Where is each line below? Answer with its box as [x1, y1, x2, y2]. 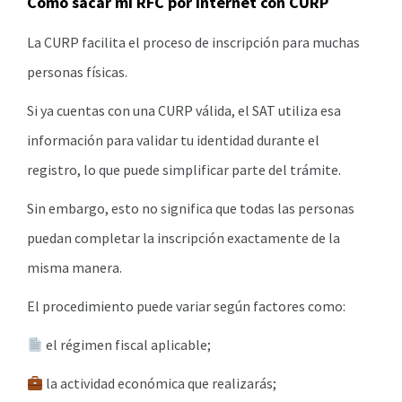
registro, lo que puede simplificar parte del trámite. [27, 161, 341, 179]
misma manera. [27, 258, 122, 277]
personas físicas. [27, 63, 127, 82]
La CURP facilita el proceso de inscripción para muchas [27, 33, 360, 52]
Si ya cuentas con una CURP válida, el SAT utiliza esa [27, 101, 341, 120]
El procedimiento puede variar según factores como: [27, 297, 345, 316]
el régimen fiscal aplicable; [43, 336, 212, 354]
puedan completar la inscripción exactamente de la [27, 229, 340, 248]
